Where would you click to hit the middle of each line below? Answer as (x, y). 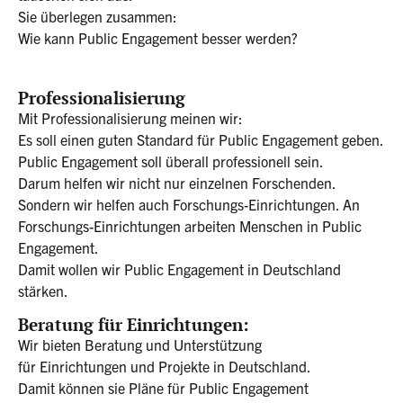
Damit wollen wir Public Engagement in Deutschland (179, 269)
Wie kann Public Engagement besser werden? (158, 37)
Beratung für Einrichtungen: (134, 324)
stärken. (43, 291)
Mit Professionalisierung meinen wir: (130, 118)
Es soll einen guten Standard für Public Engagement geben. (201, 140)
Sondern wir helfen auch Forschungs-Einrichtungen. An (189, 205)
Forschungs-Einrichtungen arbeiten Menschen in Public (190, 226)
